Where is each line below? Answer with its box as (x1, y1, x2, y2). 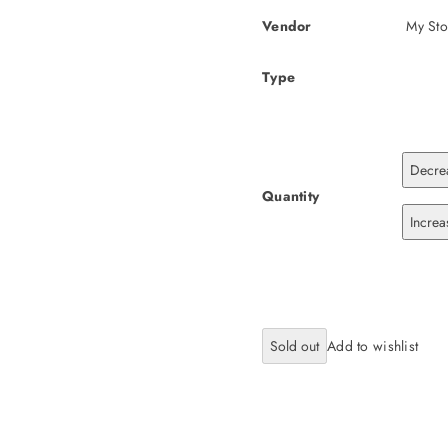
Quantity (262, 185, 320, 206)
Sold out (270, 336, 319, 357)
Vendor (262, 16, 312, 37)
